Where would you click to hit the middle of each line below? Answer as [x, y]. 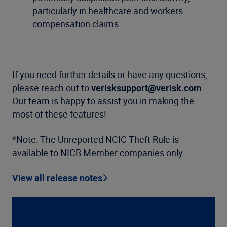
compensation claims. [77, 24]
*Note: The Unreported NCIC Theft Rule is [96, 139]
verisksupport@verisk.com [146, 88]
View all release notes [57, 178]
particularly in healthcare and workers [108, 11]
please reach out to [52, 88]
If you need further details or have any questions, [110, 74]
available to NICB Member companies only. [99, 153]
